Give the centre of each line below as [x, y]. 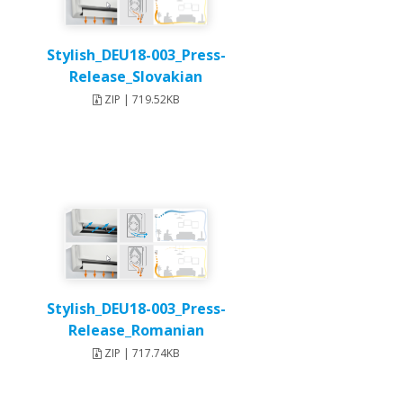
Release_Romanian [136, 331]
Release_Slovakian [136, 77]
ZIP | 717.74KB [140, 354]
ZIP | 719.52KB [140, 100]
